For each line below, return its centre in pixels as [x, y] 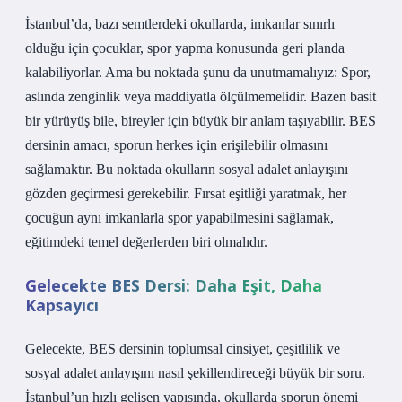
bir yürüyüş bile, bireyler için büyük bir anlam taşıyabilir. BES [201, 121]
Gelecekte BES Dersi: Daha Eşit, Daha [174, 285]
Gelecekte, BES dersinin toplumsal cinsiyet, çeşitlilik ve [183, 349]
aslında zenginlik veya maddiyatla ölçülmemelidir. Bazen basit [201, 96]
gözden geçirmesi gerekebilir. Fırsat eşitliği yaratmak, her [186, 193]
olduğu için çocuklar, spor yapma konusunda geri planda [185, 48]
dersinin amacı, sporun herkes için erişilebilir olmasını [176, 145]
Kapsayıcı [62, 305]
